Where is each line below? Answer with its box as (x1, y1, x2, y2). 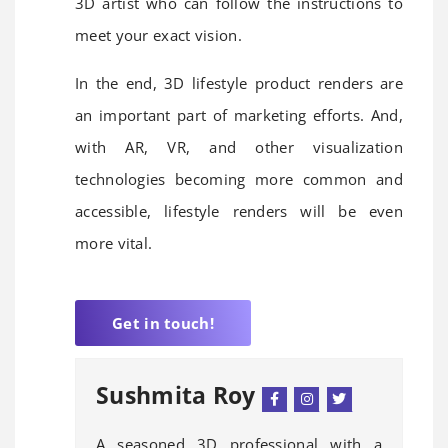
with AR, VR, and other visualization (75, 136, 403, 157)
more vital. (75, 232, 153, 253)
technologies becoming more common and (75, 168, 403, 189)
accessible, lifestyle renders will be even (75, 200, 403, 221)
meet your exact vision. (75, 24, 242, 45)
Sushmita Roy (96, 378, 262, 411)
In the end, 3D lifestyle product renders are (75, 72, 403, 93)
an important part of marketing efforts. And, (75, 104, 403, 125)
